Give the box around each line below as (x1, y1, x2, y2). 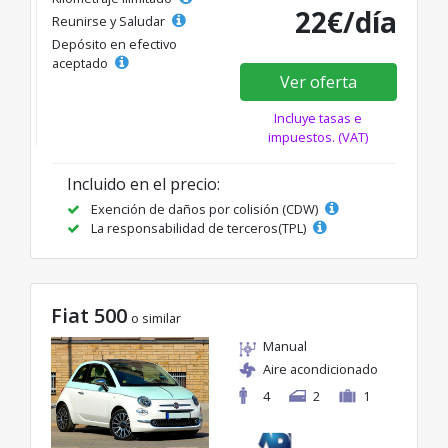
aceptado (52, 53, 111, 72)
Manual (263, 336, 307, 355)
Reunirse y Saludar (52, 11, 168, 30)
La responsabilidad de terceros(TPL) (88, 218, 309, 237)
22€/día (295, 2, 397, 41)
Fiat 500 (51, 301, 127, 329)
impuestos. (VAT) (268, 127, 369, 146)
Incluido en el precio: (67, 172, 220, 195)
